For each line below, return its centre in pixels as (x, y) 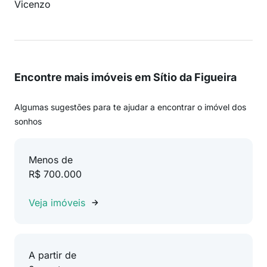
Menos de (51, 160)
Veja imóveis (57, 203)
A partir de (52, 255)
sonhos (28, 121)
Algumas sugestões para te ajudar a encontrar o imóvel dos (130, 107)
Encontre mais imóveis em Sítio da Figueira (125, 77)
